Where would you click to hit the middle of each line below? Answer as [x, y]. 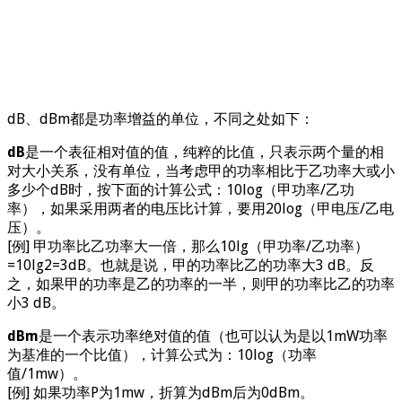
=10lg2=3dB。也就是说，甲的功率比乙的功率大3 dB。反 [191, 265]
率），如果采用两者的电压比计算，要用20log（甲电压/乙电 [201, 208]
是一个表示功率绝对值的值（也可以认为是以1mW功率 [213, 336]
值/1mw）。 [47, 373]
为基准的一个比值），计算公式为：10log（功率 [162, 354]
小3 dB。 [36, 302]
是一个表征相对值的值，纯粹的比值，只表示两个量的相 [205, 152]
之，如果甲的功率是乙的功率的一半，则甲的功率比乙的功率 [201, 284]
